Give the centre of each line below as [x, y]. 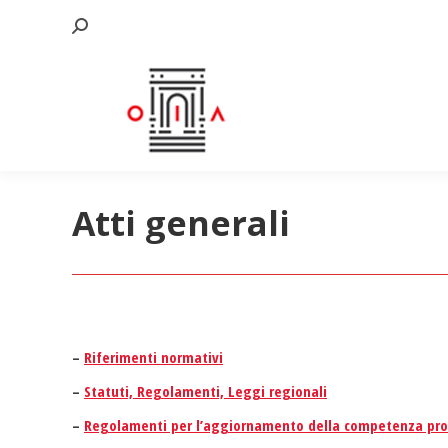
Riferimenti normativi [153, 357]
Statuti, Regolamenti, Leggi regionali [205, 391]
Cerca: [88, 25]
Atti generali [181, 223]
